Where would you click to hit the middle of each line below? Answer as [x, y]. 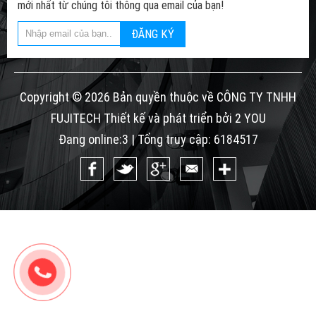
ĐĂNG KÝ [153, 34]
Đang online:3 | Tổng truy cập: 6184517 [158, 139]
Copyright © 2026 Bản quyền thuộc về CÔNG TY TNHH [158, 97]
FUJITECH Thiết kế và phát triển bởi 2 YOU [158, 118]
